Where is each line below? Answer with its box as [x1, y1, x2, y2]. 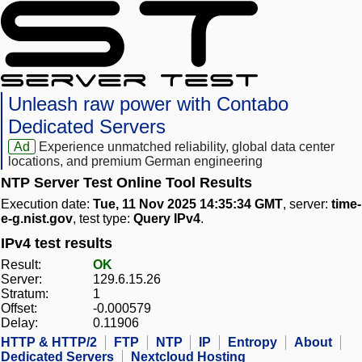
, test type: [73, 212, 133, 226]
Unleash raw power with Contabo [8, 93, 288, 116]
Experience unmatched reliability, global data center [39, 140, 335, 154]
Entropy [228, 335, 277, 350]
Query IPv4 [133, 212, 200, 226]
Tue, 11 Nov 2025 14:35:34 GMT [93, 197, 283, 212]
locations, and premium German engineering [8, 154, 263, 169]
